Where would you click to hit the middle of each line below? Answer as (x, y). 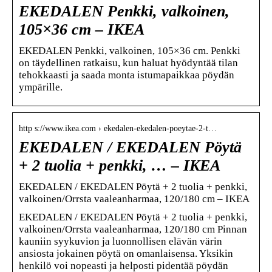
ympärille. (41, 87)
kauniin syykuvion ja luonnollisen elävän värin (121, 241)
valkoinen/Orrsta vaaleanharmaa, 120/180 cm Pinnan (133, 229)
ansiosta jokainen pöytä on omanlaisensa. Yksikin (126, 253)
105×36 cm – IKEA (82, 29)
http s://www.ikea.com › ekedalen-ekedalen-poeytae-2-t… (118, 128)
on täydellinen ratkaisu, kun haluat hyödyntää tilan (128, 63)
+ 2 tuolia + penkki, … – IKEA (120, 165)
